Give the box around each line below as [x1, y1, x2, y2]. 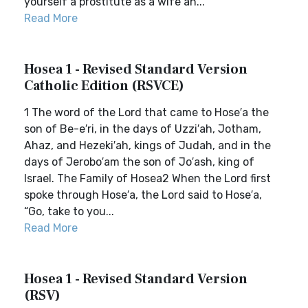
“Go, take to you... [24, 205, 114, 218]
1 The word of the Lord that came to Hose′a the [24, 106, 269, 119]
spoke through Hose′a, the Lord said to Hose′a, [24, 188, 262, 201]
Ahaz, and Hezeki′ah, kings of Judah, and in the [24, 139, 271, 152]
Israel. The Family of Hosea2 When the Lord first [24, 172, 271, 185]
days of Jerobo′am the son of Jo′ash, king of [24, 155, 254, 168]
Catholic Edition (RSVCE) [24, 77, 184, 95]
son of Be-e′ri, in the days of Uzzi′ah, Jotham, [24, 122, 261, 135]
